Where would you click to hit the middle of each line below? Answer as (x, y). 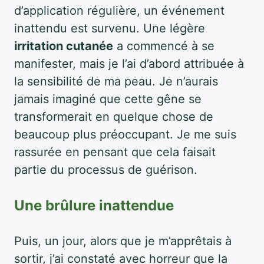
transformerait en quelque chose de (114, 116)
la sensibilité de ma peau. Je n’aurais (116, 81)
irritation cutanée (64, 46)
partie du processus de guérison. (106, 169)
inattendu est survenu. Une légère (110, 28)
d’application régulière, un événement (119, 10)
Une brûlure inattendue (94, 205)
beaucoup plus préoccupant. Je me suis (125, 134)
